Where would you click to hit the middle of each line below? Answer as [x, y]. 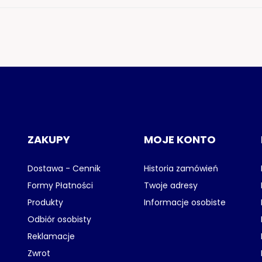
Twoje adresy [171, 186]
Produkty [46, 203]
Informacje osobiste [185, 203]
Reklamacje [51, 237]
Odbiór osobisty [60, 220]
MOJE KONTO [180, 140]
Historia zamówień [181, 169]
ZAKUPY [49, 140]
